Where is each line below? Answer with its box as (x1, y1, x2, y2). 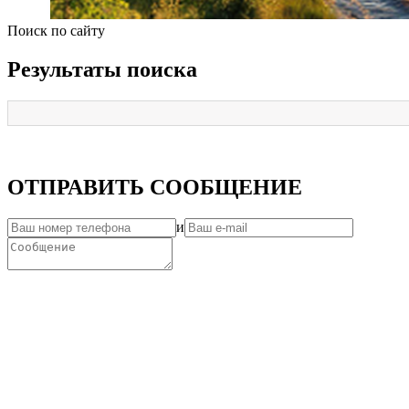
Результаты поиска (7, 58, 197, 82)
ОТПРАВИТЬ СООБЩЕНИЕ (7, 175, 302, 200)
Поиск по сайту (7, 23, 105, 39)
